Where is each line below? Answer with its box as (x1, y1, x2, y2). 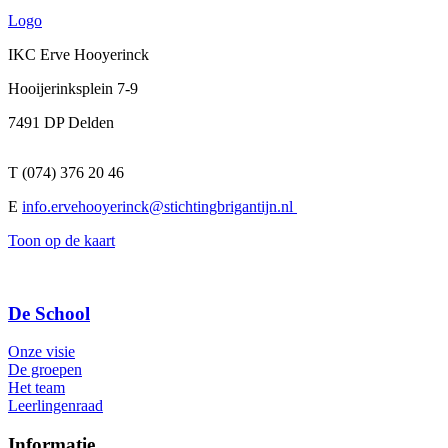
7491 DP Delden (8, 113, 114, 131)
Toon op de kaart (8, 231, 115, 249)
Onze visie (8, 343, 75, 361)
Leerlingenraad (8, 397, 103, 415)
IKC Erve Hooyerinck (8, 45, 149, 63)
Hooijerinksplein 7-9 (8, 79, 138, 97)
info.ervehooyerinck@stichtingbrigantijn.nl (22, 197, 297, 215)
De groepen (8, 361, 82, 379)
